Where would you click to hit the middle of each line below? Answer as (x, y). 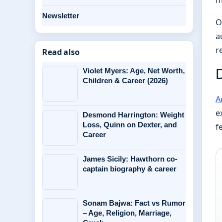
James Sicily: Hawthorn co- (130, 159)
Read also (61, 52)
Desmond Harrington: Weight (134, 115)
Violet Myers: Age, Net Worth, (134, 71)
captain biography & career (130, 169)
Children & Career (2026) (125, 81)
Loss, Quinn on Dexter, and (130, 125)
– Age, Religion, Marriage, (127, 213)
